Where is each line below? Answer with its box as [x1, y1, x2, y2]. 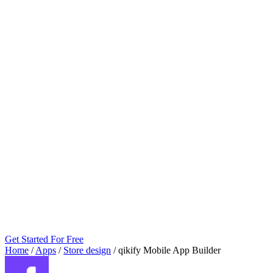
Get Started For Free [5, 234, 83, 244]
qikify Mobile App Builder [118, 245, 221, 255]
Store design [63, 245, 111, 255]
